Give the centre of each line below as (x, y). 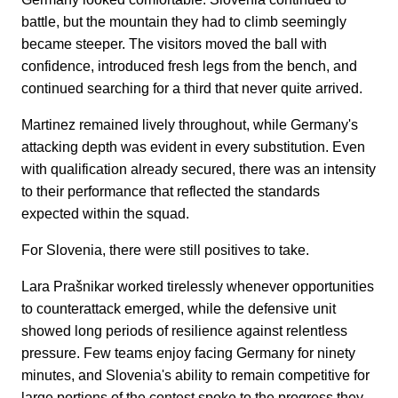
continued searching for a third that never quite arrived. (192, 89)
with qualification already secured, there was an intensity (199, 170)
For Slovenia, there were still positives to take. (165, 251)
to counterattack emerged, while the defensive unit (179, 309)
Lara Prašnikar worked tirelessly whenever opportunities (198, 287)
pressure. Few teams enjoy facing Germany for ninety (188, 354)
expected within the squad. (105, 214)
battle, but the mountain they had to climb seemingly (184, 22)
